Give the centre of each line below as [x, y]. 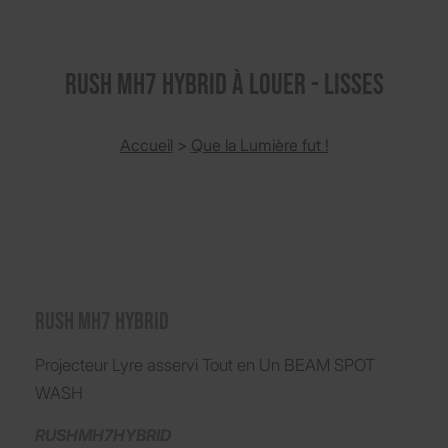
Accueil [146, 145]
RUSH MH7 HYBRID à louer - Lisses [224, 86]
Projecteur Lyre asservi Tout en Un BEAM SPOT [205, 365]
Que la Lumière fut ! [259, 145]
